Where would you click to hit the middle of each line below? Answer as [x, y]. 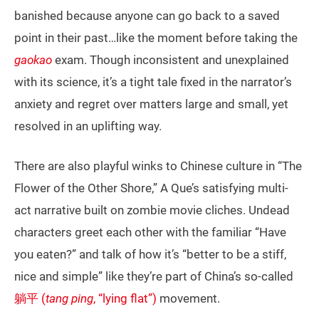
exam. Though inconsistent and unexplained [171, 60]
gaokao [33, 60]
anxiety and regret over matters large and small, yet [151, 104]
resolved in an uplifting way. [88, 126]
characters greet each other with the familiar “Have [150, 232]
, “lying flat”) [125, 299]
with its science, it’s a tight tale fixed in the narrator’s [153, 82]
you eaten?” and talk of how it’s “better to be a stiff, [150, 255]
